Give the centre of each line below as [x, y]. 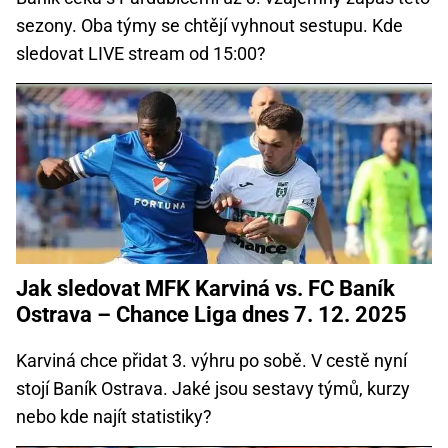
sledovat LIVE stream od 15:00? [141, 53]
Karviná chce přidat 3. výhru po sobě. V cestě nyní [211, 360]
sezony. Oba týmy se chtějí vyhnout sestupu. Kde [209, 25]
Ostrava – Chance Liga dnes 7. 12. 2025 [211, 314]
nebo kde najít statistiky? [114, 416]
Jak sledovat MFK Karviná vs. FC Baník [205, 288]
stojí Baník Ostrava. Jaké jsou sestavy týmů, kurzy [213, 388]
